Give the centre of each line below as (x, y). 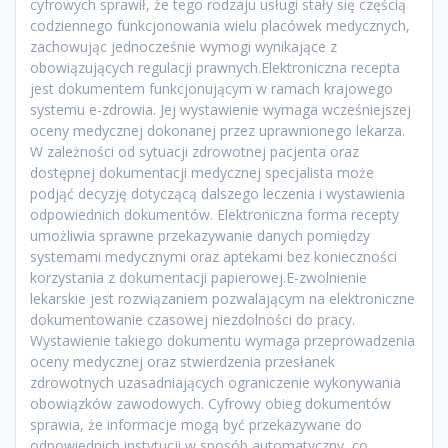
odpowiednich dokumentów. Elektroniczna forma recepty (214, 215)
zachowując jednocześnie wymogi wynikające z (183, 47)
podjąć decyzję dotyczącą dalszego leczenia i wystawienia (217, 194)
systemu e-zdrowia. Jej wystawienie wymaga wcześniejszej (220, 110)
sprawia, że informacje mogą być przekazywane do (196, 425)
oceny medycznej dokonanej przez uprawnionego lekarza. (217, 131)
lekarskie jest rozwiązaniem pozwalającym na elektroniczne (222, 299)
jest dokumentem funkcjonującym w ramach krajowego (211, 89)
